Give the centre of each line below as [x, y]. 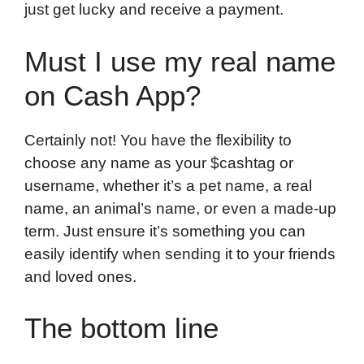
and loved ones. [80, 276]
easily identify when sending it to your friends [180, 253]
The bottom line [121, 328]
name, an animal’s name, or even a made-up [180, 208]
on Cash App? [113, 95]
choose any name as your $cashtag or [159, 162]
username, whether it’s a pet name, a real [168, 185]
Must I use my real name [180, 61]
